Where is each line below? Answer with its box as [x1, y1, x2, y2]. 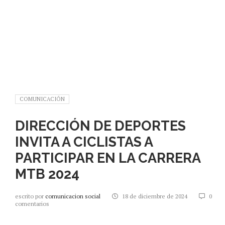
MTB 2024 [15, 166, 79, 182]
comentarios [15, 199, 49, 207]
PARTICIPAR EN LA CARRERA [15, 150, 200, 166]
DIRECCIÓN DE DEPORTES [15, 118, 186, 134]
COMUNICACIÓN [20, 95, 65, 102]
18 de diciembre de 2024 [122, 192, 187, 200]
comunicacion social [45, 192, 102, 200]
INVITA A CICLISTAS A [15, 134, 153, 150]
